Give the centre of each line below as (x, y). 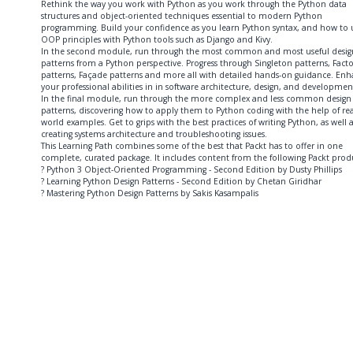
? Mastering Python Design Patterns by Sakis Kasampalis (150, 193)
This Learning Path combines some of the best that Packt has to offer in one (192, 145)
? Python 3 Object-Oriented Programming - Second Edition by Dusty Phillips (191, 169)
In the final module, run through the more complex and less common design (196, 98)
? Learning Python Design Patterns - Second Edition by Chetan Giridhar (181, 181)
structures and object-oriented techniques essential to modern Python (182, 15)
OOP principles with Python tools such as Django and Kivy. (157, 39)
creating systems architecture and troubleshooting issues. (154, 134)
